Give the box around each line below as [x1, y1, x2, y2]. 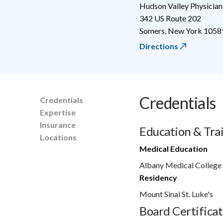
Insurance [40, 119, 76, 129]
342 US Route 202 [139, 13, 201, 23]
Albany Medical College [139, 160, 222, 170]
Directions [139, 41, 178, 51]
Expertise [40, 107, 76, 117]
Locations [40, 132, 77, 142]
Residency [139, 172, 177, 182]
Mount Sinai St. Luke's [139, 189, 213, 199]
